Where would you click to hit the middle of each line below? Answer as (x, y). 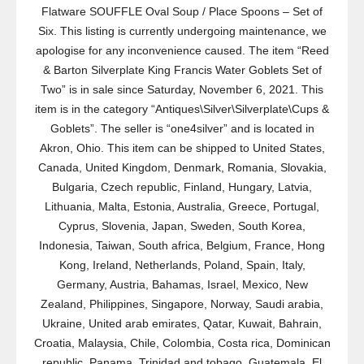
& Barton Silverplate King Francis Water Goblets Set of (182, 70)
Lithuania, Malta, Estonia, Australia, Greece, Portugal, (182, 206)
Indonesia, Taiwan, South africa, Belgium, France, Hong (182, 245)
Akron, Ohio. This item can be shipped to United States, (182, 148)
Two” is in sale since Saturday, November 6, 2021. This (182, 89)
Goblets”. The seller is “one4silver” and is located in (182, 128)
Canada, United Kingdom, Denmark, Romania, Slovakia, (182, 167)
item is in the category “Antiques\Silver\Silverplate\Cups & (182, 109)
